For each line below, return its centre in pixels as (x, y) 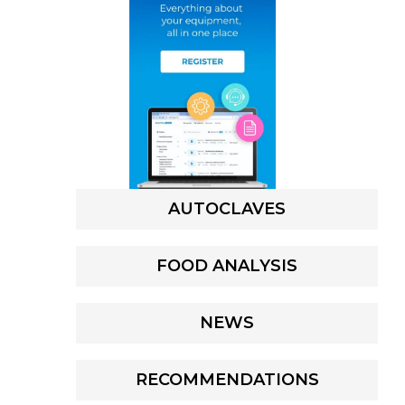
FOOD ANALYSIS (227, 266)
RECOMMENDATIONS (227, 380)
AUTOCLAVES (227, 209)
